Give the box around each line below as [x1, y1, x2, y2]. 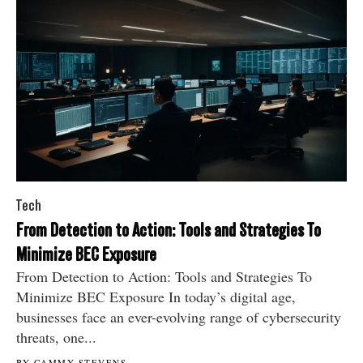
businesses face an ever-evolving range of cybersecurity [16, 306, 341, 327]
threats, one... [16, 327, 96, 347]
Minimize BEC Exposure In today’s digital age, [16, 286, 296, 306]
